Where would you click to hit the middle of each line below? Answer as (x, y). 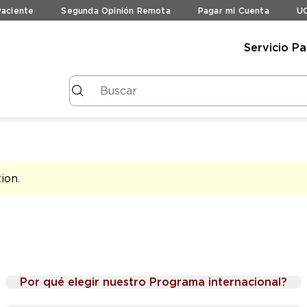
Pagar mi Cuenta (233, 10)
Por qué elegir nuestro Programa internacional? (153, 282)
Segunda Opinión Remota (116, 10)
